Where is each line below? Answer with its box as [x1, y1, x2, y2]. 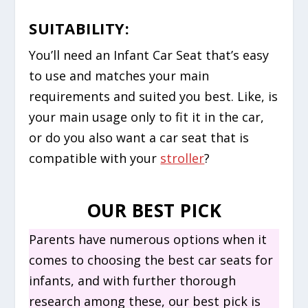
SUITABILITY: [29, 18, 130, 39]
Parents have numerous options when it [29, 231, 267, 248]
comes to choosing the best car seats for [29, 252, 274, 269]
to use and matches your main [29, 67, 210, 85]
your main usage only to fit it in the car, [29, 109, 265, 126]
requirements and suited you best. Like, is [29, 88, 278, 105]
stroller [160, 150, 205, 167]
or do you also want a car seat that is [29, 129, 250, 146]
